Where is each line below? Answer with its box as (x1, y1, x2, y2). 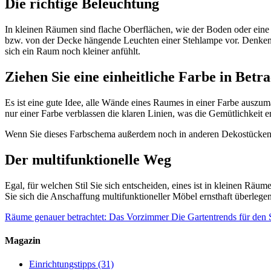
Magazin (5, 235, 41, 246)
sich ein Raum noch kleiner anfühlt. (5, 46, 140, 57)
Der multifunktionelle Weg (5, 152, 171, 168)
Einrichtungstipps (29, 259, 96, 270)
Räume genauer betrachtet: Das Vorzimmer (5, 211, 169, 222)
